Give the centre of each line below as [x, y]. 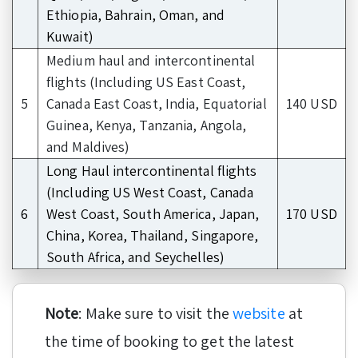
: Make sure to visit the [155, 313]
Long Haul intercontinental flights [152, 170]
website [259, 313]
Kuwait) [70, 36]
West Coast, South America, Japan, [153, 213]
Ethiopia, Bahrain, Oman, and [135, 14]
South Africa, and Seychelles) [135, 257]
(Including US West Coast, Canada [150, 192]
